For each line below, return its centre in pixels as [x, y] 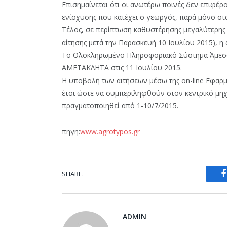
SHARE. [73, 174]
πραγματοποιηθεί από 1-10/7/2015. [120, 106]
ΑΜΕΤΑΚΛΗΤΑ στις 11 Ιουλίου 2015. [122, 68]
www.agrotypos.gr [110, 132]
